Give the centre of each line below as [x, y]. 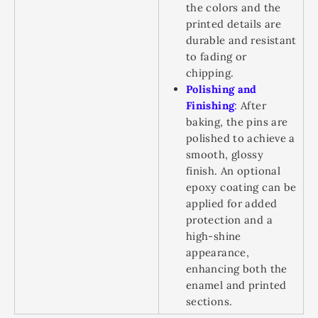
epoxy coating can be [241, 187]
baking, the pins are [237, 122]
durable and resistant [241, 40]
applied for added [232, 203]
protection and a [229, 220]
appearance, [218, 252]
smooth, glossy [225, 154]
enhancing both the [237, 269]
